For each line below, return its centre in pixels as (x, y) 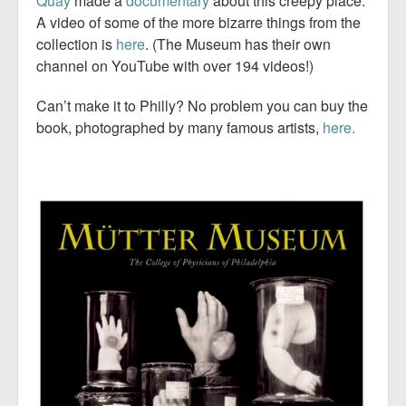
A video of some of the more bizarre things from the (198, 22)
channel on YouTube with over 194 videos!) (175, 65)
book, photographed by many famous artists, (179, 127)
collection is (76, 43)
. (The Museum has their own (238, 43)
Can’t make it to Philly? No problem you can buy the (202, 105)
